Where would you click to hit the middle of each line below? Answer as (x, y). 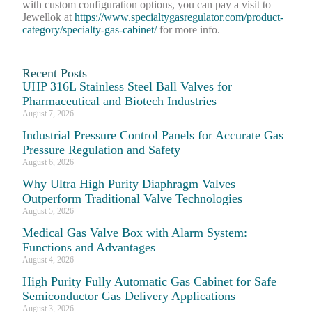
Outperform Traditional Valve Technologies (133, 198)
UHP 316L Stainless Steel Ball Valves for (127, 86)
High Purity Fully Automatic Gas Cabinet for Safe (150, 281)
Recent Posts (55, 73)
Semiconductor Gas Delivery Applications (129, 296)
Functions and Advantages (89, 247)
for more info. (189, 29)
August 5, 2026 (48, 211)
